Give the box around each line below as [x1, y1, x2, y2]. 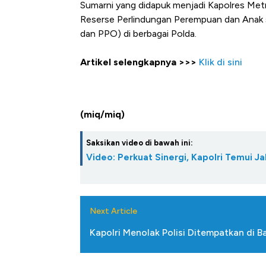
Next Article [90, 206, 137, 217]
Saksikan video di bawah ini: [86, 138, 193, 148]
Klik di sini [199, 56, 242, 68]
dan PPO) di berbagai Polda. [80, 28, 197, 40]
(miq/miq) [80, 109, 125, 121]
